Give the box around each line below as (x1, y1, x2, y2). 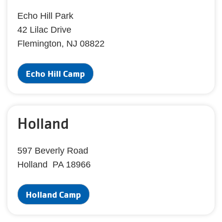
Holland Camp (26, 189, 81, 200)
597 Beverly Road (17, 146, 88, 156)
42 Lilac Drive (17, 25, 71, 35)
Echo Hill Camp (26, 68, 85, 79)
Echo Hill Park (17, 11, 73, 21)
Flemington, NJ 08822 (17, 39, 105, 49)
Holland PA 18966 (17, 160, 91, 169)
